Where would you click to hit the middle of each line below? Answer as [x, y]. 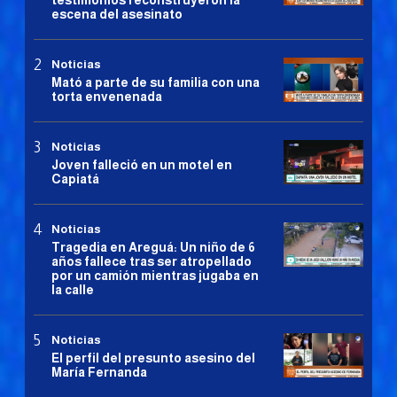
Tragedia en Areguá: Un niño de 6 [153, 247]
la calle [73, 289]
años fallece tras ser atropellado [152, 261]
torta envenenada [107, 96]
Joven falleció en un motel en [142, 164]
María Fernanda [99, 372]
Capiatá [75, 179]
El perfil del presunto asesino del [153, 358]
